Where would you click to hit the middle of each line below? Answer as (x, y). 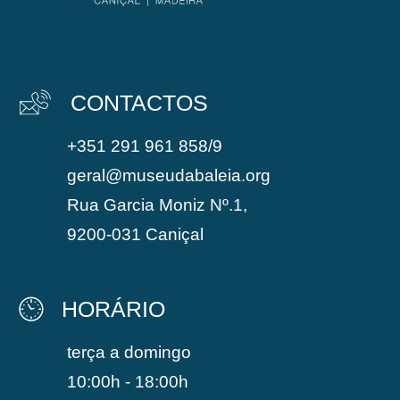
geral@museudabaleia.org (169, 175)
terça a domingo (129, 352)
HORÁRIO (114, 309)
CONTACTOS (140, 103)
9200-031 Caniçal (136, 234)
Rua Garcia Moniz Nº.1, (158, 205)
